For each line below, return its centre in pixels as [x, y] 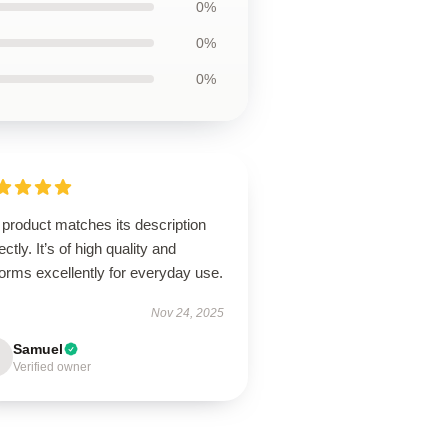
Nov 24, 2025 [187, 313]
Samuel [38, 349]
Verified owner [52, 367]
